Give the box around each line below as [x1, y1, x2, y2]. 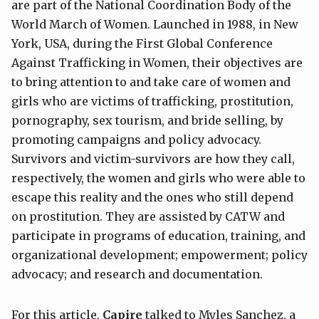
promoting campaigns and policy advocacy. [11, 132, 261, 147]
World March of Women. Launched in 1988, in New [11, 17, 298, 32]
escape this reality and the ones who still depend [11, 190, 293, 205]
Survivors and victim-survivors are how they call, [11, 152, 295, 167]
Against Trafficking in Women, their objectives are [11, 56, 303, 70]
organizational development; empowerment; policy [11, 248, 308, 263]
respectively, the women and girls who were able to [11, 171, 305, 186]
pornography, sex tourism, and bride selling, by [11, 113, 283, 128]
